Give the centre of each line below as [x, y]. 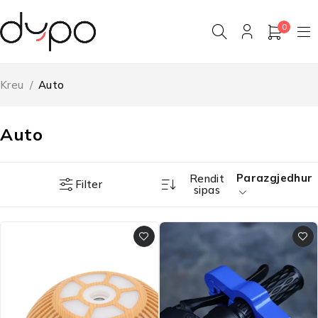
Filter [89, 184]
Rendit [207, 179]
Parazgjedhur [274, 178]
